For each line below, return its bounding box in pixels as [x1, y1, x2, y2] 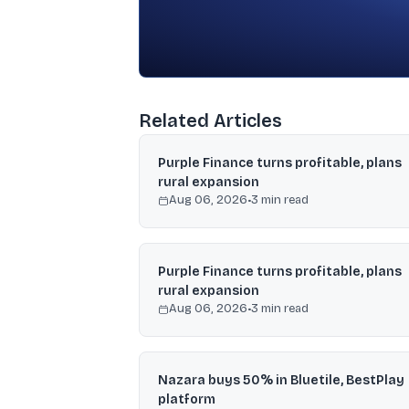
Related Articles [139, 110, 282, 131]
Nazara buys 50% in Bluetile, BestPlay [158, 372, 404, 388]
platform [158, 392, 215, 407]
